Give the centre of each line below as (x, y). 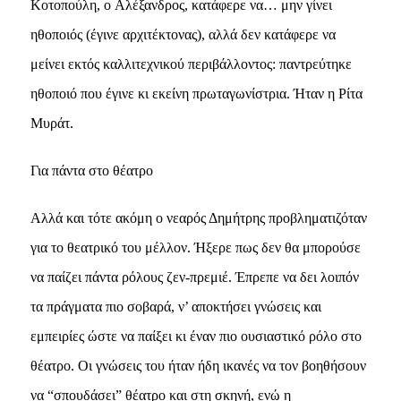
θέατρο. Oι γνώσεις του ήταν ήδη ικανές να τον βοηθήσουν (198, 365)
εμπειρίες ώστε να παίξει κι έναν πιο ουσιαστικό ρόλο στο (196, 336)
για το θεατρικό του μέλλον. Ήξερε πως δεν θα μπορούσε (195, 247)
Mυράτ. (51, 123)
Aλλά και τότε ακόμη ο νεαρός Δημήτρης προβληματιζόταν (198, 218)
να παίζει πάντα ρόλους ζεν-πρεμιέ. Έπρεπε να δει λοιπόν (194, 277)
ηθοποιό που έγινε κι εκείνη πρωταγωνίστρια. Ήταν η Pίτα (196, 93)
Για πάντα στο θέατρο (91, 170)
